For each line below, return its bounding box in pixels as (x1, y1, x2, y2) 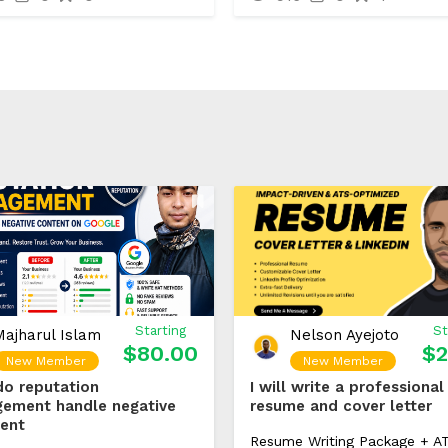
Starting (135, 323, 186, 338)
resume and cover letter (250, 397, 432, 415)
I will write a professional (250, 378, 444, 396)
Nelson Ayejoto (290, 326, 399, 344)
